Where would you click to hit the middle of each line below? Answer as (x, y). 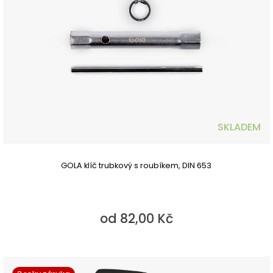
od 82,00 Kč (136, 219)
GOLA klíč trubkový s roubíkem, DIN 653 (136, 166)
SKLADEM (239, 127)
